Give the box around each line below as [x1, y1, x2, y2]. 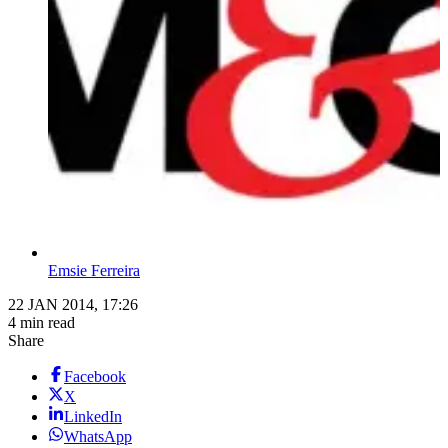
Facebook [64, 368, 126, 386]
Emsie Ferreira [48, 262, 140, 280]
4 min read [8, 314, 75, 332]
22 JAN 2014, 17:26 [8, 296, 138, 314]
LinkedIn [64, 408, 122, 426]
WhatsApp [64, 428, 132, 446]
